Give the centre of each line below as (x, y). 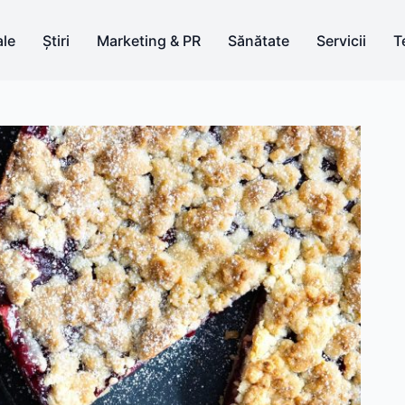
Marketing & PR (149, 40)
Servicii (341, 40)
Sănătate (259, 40)
